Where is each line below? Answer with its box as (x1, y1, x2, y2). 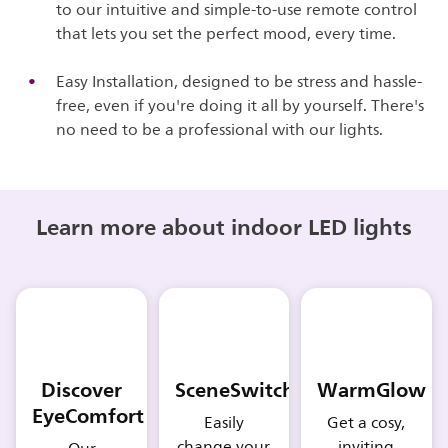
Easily (203, 410, 244, 437)
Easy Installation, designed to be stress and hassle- (56, 68, 423, 95)
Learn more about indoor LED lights (36, 207, 412, 246)
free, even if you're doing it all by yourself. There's (56, 92, 425, 119)
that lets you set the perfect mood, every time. (56, 20, 397, 47)
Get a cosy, (327, 410, 406, 437)
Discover (41, 372, 123, 409)
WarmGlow (317, 372, 427, 409)
